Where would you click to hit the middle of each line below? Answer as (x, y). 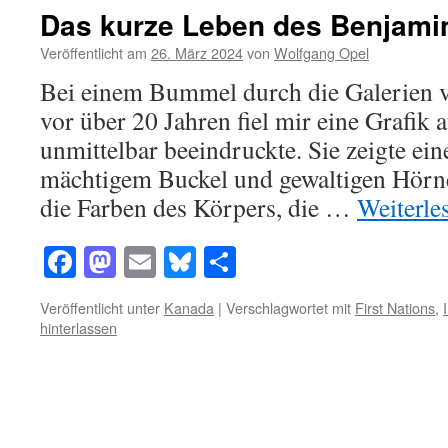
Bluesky (248, 262)
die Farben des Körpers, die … (198, 207)
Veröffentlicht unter (100, 308)
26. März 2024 (197, 52)
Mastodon (179, 262)
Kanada (189, 308)
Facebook (137, 262)
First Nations (395, 308)
